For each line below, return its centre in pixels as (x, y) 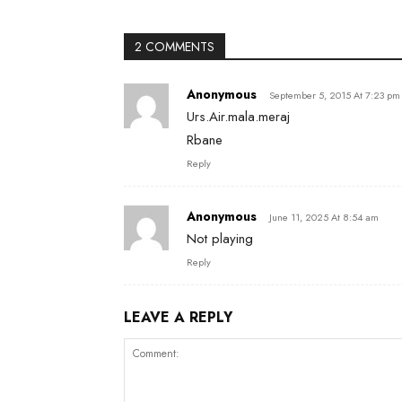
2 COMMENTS (175, 47)
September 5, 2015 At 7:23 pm (335, 95)
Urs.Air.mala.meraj (238, 117)
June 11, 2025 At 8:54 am (324, 217)
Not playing (220, 239)
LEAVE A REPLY (178, 317)
